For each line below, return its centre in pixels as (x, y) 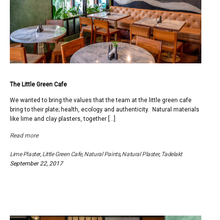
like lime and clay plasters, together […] (63, 119)
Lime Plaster (25, 154)
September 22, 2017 (36, 164)
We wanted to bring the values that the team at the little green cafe (101, 100)
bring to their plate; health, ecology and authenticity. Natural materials (105, 110)
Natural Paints (102, 154)
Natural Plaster (141, 154)
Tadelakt (172, 154)
